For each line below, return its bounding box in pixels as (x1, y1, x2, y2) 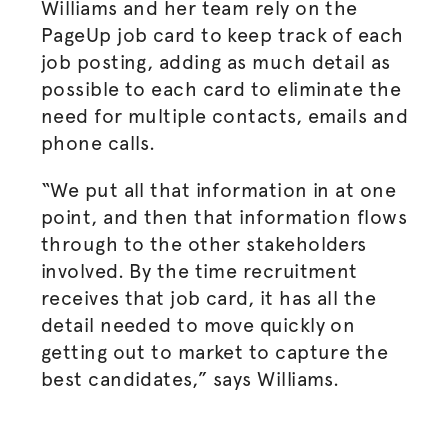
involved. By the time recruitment (40, 259, 358, 283)
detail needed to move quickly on (40, 313, 356, 337)
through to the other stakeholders (40, 232, 367, 256)
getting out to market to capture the (40, 340, 389, 364)
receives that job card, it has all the (40, 286, 377, 310)
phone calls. (40, 131, 161, 155)
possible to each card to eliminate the (40, 77, 402, 101)
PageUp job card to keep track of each (40, 23, 404, 47)
